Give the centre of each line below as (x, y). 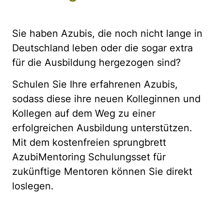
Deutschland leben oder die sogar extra (102, 48)
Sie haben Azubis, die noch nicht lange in (107, 34)
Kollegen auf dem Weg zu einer (84, 114)
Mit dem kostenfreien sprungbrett (89, 143)
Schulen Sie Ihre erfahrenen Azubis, (95, 85)
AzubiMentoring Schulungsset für (89, 157)
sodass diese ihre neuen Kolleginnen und (106, 99)
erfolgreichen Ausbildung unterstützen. (102, 128)
